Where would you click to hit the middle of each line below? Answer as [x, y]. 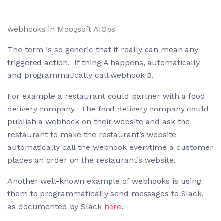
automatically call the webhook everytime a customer [110, 147]
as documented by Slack [56, 207]
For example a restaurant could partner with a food [106, 96]
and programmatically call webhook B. [81, 75]
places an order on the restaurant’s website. [92, 160]
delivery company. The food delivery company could [108, 109]
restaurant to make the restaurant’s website [92, 135]
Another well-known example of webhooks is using [104, 181]
